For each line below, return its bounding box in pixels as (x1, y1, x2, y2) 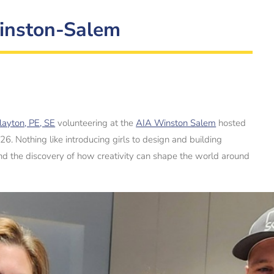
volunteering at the (55, 117, 136, 129)
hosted (216, 117, 246, 129)
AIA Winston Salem (136, 117, 217, 129)
